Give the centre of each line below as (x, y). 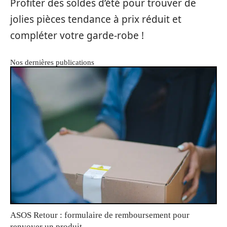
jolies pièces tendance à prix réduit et (96, 20)
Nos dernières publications (52, 63)
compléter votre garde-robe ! (77, 36)
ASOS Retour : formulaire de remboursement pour (100, 215)
